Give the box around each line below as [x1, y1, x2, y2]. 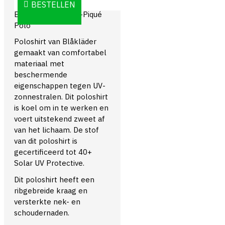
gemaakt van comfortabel [14, 48, 106, 58]
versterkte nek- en [14, 196, 80, 206]
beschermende [14, 70, 67, 80]
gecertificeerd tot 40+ [14, 147, 92, 157]
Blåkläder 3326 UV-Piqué [14, 9, 102, 19]
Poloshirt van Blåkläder [14, 37, 96, 47]
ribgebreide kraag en [14, 185, 87, 195]
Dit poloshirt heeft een [14, 174, 94, 184]
